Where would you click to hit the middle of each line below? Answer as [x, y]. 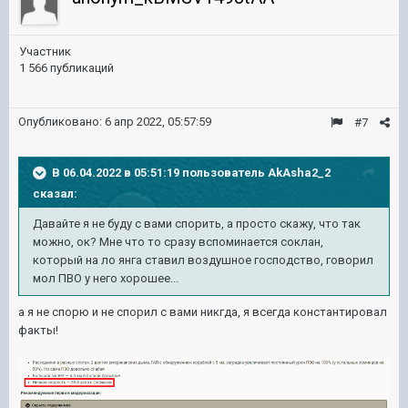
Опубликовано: [61, 122]
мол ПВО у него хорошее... [106, 278]
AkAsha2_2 [299, 172]
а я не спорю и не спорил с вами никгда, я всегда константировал [203, 312]
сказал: [55, 194]
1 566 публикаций [66, 68]
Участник [45, 51]
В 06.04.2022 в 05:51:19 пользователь [160, 172]
